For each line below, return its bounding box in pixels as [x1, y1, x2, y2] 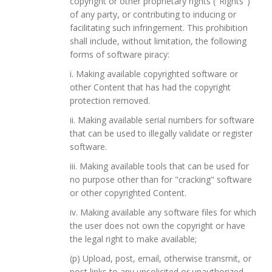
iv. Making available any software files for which [70, 206, 256, 218]
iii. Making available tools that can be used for [70, 160, 249, 172]
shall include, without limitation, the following [70, 35, 246, 47]
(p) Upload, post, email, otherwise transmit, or [70, 252, 251, 264]
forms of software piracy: [70, 48, 169, 60]
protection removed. [70, 94, 150, 106]
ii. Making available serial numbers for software [70, 114, 254, 126]
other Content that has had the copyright [70, 81, 231, 93]
